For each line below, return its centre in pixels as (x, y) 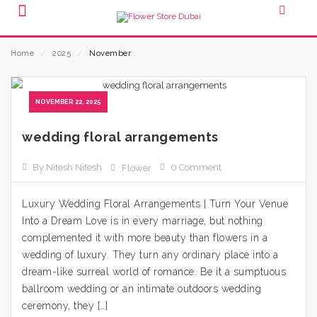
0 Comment (196, 167)
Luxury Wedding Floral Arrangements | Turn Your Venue (155, 204)
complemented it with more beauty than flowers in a (145, 238)
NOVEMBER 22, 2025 (68, 102)
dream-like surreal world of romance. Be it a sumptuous (154, 272)
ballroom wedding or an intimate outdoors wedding (142, 289)
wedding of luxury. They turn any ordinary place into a (150, 255)
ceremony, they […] (65, 306)
